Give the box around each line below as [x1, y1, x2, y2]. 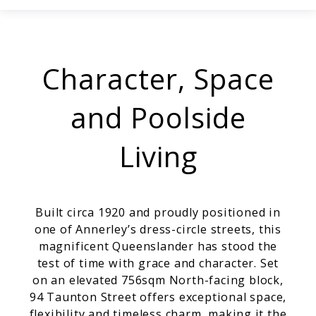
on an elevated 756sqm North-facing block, [32, 272, 284, 288]
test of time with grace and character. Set [37, 255, 279, 272]
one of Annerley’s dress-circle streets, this [34, 221, 282, 238]
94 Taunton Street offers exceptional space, [29, 289, 287, 305]
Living [119, 137, 197, 176]
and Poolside [70, 98, 246, 138]
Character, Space [42, 59, 274, 99]
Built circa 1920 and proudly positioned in [35, 205, 281, 221]
